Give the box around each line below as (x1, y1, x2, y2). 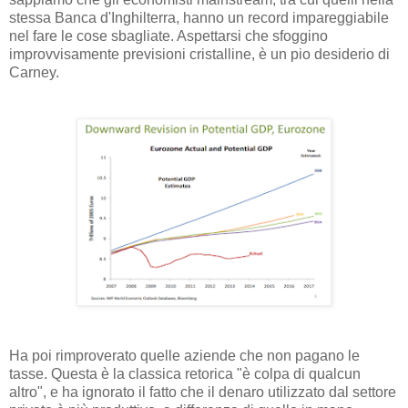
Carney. (9, 65, 59, 81)
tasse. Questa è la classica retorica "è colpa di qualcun (9, 366, 361, 382)
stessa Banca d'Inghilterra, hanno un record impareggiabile (9, 10, 389, 26)
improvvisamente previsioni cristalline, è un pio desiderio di (9, 46, 390, 63)
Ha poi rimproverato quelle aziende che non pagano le (9, 348, 360, 364)
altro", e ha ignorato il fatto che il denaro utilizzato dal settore (9, 384, 396, 401)
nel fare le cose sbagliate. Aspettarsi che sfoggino (9, 28, 328, 45)
